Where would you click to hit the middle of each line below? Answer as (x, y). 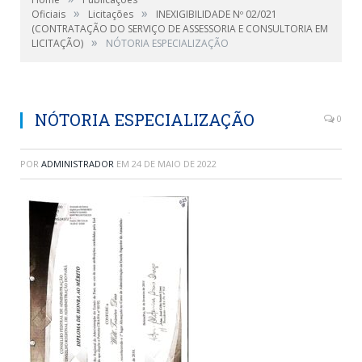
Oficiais (48, 14)
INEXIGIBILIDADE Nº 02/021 (217, 14)
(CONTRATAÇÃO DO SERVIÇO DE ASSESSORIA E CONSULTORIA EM (180, 29)
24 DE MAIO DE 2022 (174, 164)
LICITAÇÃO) (57, 43)
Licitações (111, 14)
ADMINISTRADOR (78, 164)
